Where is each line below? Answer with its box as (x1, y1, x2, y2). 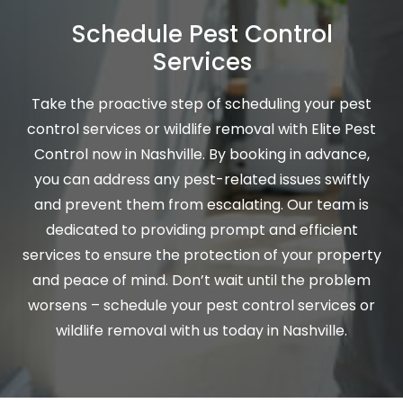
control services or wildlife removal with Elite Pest (27, 119, 376, 140)
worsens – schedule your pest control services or (28, 295, 375, 317)
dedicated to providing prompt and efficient (45, 219, 358, 241)
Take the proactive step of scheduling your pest (31, 94, 372, 115)
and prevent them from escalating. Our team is (34, 194, 369, 216)
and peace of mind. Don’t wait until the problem (32, 270, 371, 291)
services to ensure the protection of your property (22, 245, 381, 266)
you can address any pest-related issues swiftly (33, 169, 370, 191)
